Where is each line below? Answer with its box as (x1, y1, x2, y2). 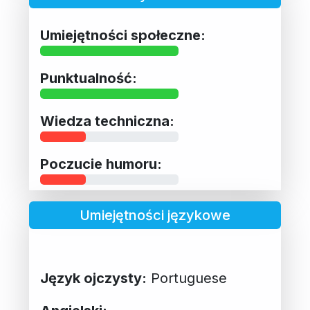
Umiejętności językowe (80, 206, 230, 224)
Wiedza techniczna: (40, 112, 174, 129)
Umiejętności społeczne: (40, 26, 206, 44)
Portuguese (147, 269, 227, 286)
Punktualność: (40, 69, 137, 86)
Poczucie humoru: (40, 155, 162, 172)
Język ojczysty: (40, 269, 147, 286)
